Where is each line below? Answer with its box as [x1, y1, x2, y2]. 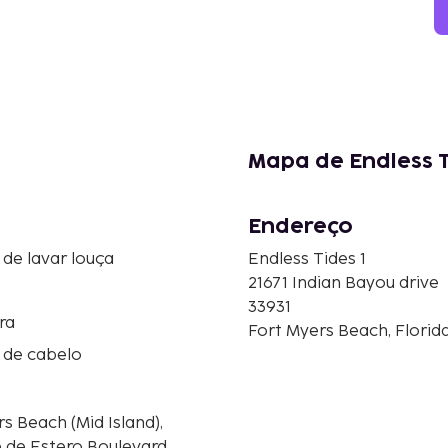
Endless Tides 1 [248, 249, 366, 269]
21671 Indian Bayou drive [248, 273, 439, 293]
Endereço [248, 216, 353, 237]
